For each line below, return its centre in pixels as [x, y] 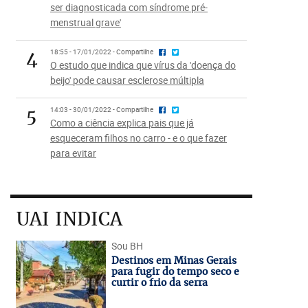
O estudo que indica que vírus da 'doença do [143, 65]
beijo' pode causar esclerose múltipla [127, 80]
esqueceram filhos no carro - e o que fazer [138, 138]
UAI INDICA [69, 219]
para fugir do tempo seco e [175, 272]
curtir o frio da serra [159, 283]
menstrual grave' [85, 22]
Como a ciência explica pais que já [122, 123]
